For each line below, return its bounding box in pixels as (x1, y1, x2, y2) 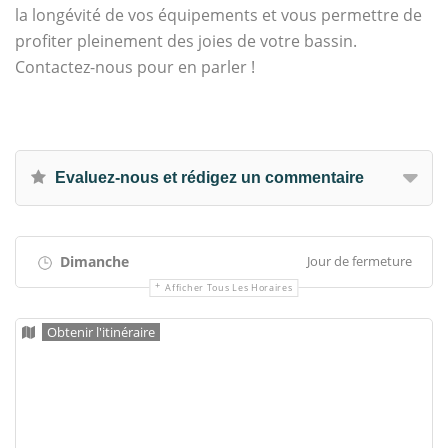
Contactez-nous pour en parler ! (15, 56, 255, 78)
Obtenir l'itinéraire (47, 323, 155, 341)
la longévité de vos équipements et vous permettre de (15, 4, 422, 26)
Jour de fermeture (307, 252, 412, 270)
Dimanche (56, 252, 129, 271)
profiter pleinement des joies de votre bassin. (15, 30, 357, 52)
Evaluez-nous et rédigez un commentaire (51, 169, 364, 186)
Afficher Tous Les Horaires (165, 281, 293, 294)
